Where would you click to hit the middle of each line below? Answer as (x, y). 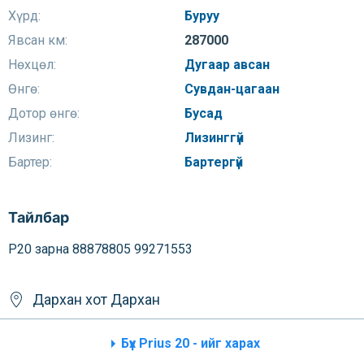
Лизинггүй (215, 138)
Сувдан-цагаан (233, 89)
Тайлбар (39, 217)
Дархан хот (71, 299)
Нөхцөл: (32, 65)
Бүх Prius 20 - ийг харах (190, 343)
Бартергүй (215, 162)
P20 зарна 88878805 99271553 (100, 249)
